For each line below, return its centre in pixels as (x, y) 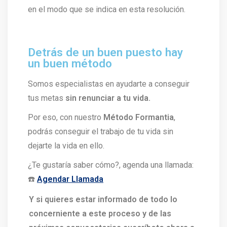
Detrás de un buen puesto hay (105, 52)
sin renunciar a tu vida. (109, 98)
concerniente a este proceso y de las (100, 214)
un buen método (70, 64)
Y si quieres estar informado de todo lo (103, 200)
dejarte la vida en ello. (66, 146)
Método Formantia (139, 118)
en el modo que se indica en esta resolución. (107, 10)
